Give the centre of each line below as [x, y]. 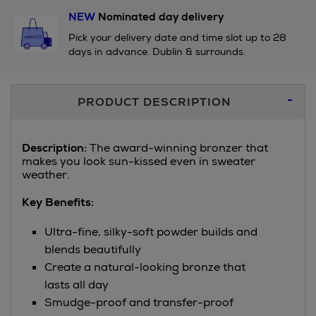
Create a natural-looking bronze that [145, 267]
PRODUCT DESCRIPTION [154, 102]
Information [55, 110]
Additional [49, 92]
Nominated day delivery [159, 17]
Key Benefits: [58, 202]
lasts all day [78, 285]
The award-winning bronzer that [177, 148]
